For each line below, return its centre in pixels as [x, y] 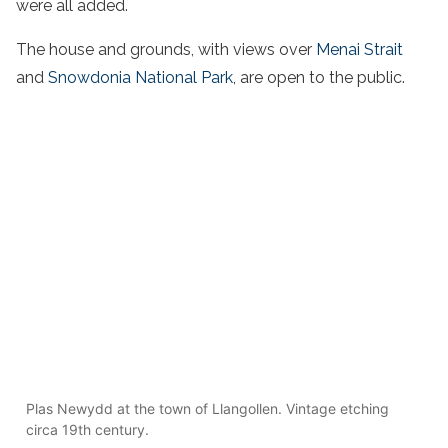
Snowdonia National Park [140, 77]
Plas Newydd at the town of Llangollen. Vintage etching [207, 408]
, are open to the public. [319, 77]
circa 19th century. [87, 429]
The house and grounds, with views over [166, 49]
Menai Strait [359, 49]
